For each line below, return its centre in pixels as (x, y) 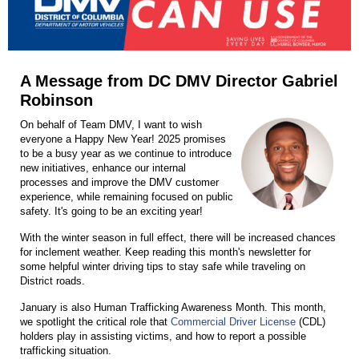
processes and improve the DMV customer (119, 182)
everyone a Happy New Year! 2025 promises (123, 139)
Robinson (56, 100)
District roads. (52, 280)
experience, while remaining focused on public (127, 196)
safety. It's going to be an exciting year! (111, 211)
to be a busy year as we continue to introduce (126, 153)
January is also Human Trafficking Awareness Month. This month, (173, 307)
